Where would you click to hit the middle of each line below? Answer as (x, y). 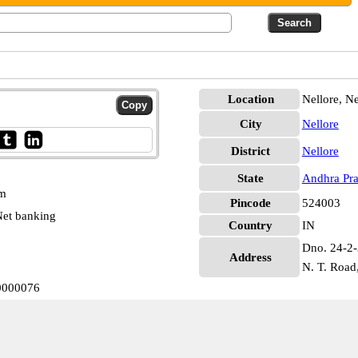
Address (251, 257)
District (251, 151)
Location (251, 99)
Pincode (251, 203)
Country (251, 225)
